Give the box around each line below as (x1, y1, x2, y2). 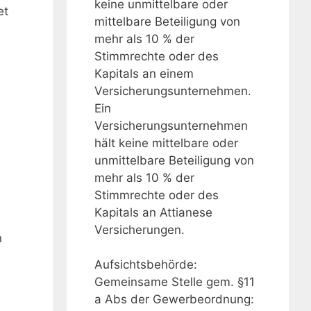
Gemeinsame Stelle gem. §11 (94, 275, 255, 289)
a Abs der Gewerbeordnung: (94, 292, 254, 307)
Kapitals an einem (94, 66, 194, 81)
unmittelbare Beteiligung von (94, 153, 254, 167)
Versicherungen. (94, 222, 185, 237)
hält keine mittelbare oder (94, 135, 238, 150)
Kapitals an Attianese (94, 205, 212, 219)
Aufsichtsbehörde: (94, 258, 197, 272)
